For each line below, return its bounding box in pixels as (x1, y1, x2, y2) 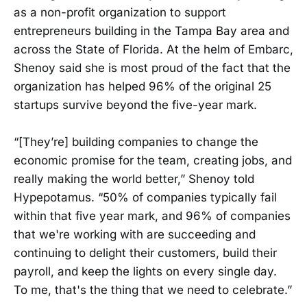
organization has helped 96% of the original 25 (14, 79, 271, 94)
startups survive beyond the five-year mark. (14, 98, 257, 112)
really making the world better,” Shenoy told (14, 172, 254, 186)
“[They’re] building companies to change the (14, 135, 258, 149)
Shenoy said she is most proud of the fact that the (14, 61, 291, 75)
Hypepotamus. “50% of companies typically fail (14, 191, 277, 205)
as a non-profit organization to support (14, 5, 226, 20)
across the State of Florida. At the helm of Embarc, (14, 42, 293, 57)
